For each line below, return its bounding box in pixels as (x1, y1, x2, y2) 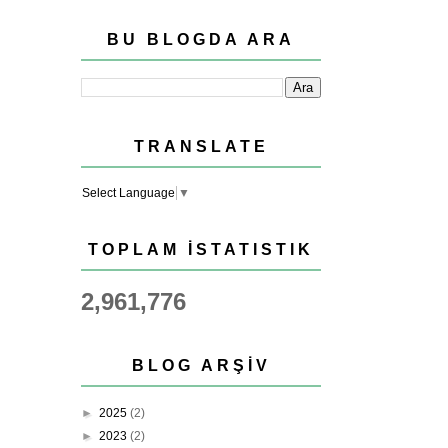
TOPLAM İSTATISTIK (88, 240, 314, 258)
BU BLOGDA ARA (107, 31, 295, 48)
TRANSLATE (133, 138, 269, 155)
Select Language (82, 185, 175, 200)
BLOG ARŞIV (131, 356, 271, 374)
